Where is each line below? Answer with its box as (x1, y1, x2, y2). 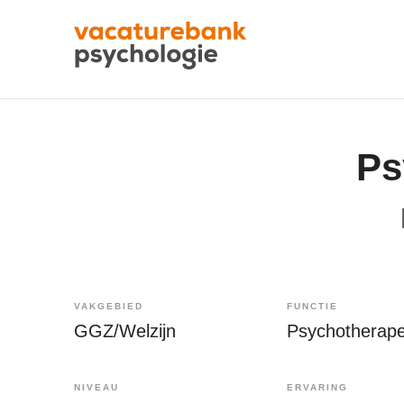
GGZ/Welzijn (74, 320, 176, 341)
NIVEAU (74, 381, 119, 392)
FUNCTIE (287, 300, 338, 311)
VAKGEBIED (74, 300, 143, 311)
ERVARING (287, 381, 348, 392)
